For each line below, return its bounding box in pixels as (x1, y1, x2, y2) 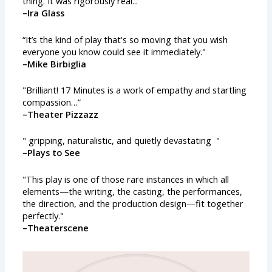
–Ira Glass (22, 7, 65, 19)
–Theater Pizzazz (22, 107, 99, 120)
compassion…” (22, 95, 81, 108)
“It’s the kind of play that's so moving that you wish (22, 33, 228, 46)
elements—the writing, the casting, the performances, (22, 185, 243, 197)
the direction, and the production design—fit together (22, 197, 244, 209)
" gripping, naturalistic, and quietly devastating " (22, 134, 220, 147)
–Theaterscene (22, 221, 92, 234)
